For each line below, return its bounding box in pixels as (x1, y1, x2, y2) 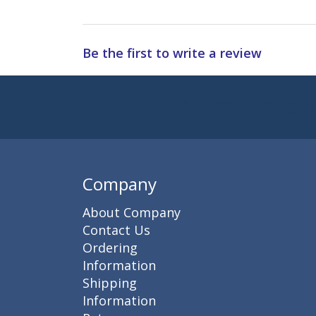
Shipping (83, 274, 137, 291)
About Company (83, 203, 181, 221)
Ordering (83, 238, 138, 256)
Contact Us (83, 221, 150, 238)
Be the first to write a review (83, 44, 262, 62)
